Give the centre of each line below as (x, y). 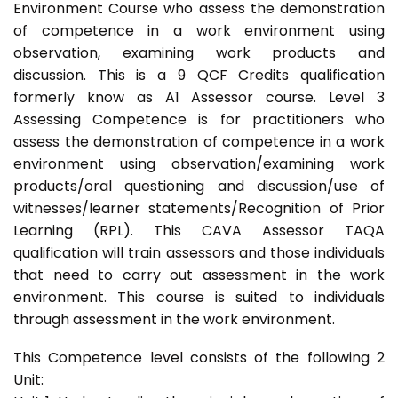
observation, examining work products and (199, 53)
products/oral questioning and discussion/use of (199, 187)
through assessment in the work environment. (174, 320)
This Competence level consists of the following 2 (199, 358)
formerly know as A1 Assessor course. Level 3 (199, 98)
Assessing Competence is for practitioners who (199, 120)
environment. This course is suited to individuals (199, 298)
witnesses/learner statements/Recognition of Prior (199, 209)
